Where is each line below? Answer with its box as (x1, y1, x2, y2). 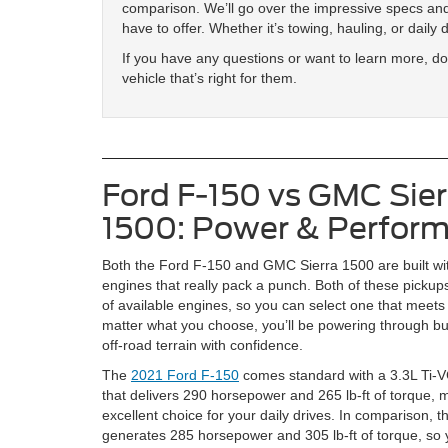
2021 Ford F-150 (131, 366, 239, 383)
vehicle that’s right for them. (122, 69, 297, 86)
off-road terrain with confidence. (102, 336, 303, 353)
